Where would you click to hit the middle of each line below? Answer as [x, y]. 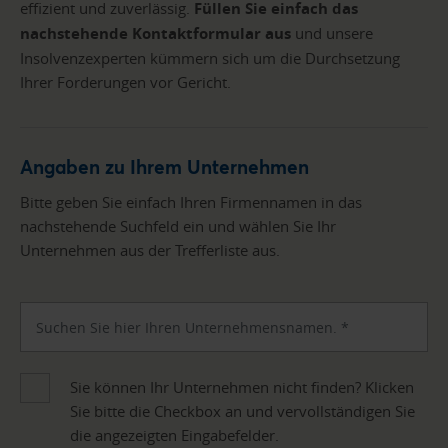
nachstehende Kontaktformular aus [155, 33]
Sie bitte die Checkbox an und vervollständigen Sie [242, 411]
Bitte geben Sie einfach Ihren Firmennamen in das [191, 202]
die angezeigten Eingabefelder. [174, 435]
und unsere [332, 32]
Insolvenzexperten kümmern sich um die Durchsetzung [210, 57]
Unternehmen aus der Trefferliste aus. [150, 250]
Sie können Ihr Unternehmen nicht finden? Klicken [242, 387]
